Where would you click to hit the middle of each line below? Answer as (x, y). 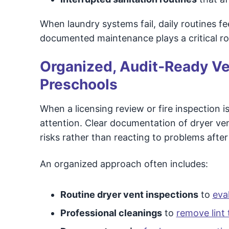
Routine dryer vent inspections (129, 194)
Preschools (78, 84)
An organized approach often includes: (124, 164)
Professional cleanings (111, 213)
